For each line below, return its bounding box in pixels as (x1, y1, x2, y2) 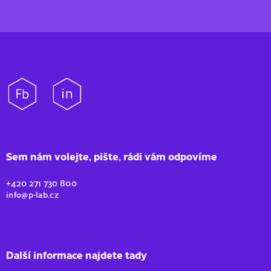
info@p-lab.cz (6, 189, 59, 200)
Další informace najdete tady (6, 247, 147, 263)
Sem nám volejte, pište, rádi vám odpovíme (6, 149, 217, 164)
